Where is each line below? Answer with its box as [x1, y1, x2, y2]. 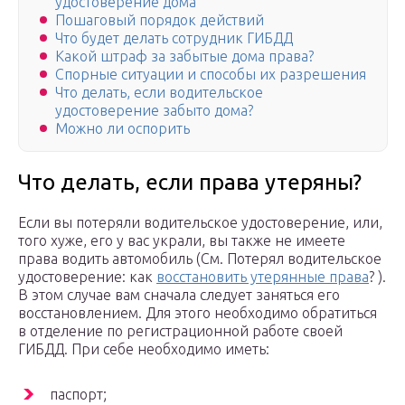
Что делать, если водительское [55, 84, 263, 101]
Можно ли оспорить [55, 120, 190, 137]
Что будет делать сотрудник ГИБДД [55, 30, 293, 47]
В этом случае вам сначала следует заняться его [18, 287, 340, 304]
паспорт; [50, 386, 107, 403]
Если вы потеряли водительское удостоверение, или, [18, 214, 382, 231]
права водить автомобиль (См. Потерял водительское [18, 250, 381, 268]
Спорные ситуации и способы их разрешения [55, 66, 366, 83]
